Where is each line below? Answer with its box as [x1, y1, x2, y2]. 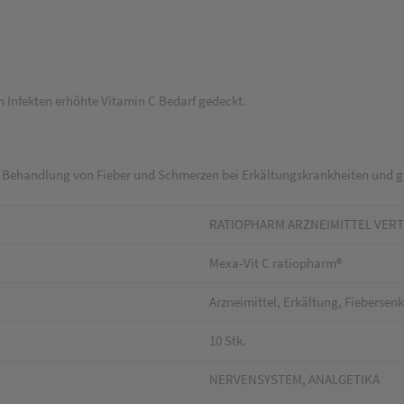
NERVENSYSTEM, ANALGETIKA [209, 371, 380, 388]
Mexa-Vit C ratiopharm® [209, 254, 342, 271]
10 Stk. [209, 332, 246, 349]
